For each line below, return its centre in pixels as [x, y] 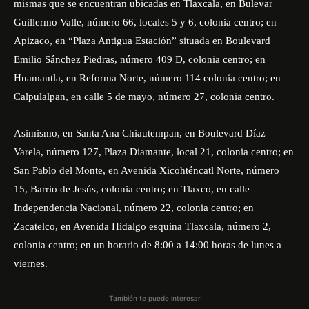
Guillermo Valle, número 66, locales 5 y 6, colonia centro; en [145, 22]
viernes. [31, 263]
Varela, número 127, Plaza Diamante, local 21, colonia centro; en [154, 152]
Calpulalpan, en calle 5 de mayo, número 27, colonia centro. [144, 97]
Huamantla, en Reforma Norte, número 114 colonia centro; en [147, 78]
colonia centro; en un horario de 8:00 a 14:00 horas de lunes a [148, 245]
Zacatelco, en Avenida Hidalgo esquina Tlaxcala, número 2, [142, 226]
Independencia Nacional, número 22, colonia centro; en [134, 208]
